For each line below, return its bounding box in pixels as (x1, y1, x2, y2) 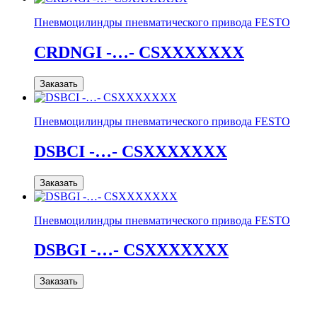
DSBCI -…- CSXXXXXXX (34, 142, 227, 161)
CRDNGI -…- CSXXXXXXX (34, 42, 244, 62)
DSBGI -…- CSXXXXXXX (34, 241, 229, 260)
